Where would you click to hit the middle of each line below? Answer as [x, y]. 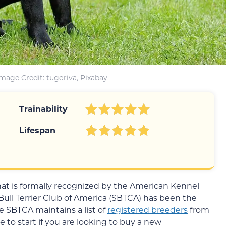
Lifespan [37, 130]
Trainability [43, 109]
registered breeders [148, 210]
